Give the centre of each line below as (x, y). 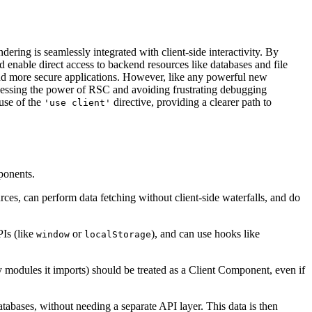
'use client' (77, 103)
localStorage (118, 234)
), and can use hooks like (205, 233)
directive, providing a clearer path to (191, 102)
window (53, 234)
